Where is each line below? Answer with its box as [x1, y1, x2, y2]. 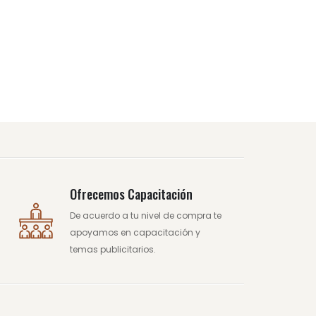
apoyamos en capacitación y [69, 226, 200, 238]
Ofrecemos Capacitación [69, 184, 193, 203]
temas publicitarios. [69, 243, 156, 255]
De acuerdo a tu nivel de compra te [69, 209, 221, 221]
